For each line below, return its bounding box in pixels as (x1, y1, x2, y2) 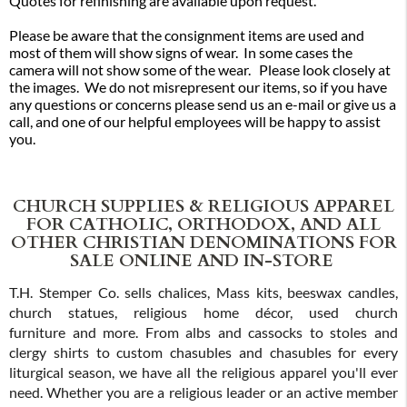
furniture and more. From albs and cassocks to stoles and (9, 323, 398, 341)
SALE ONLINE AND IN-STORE (69, 245, 338, 272)
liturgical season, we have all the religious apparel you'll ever (9, 363, 398, 381)
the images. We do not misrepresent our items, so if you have (9, 78, 387, 95)
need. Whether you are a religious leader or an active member (9, 383, 398, 401)
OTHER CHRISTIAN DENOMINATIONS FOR (10, 227, 397, 253)
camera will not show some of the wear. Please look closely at (9, 61, 391, 78)
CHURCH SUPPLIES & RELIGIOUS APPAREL (13, 191, 394, 217)
